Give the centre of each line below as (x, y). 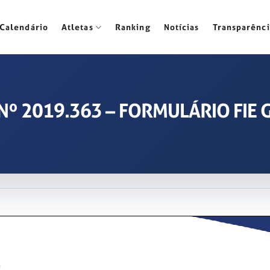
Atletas (77, 27)
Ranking (133, 27)
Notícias (181, 27)
